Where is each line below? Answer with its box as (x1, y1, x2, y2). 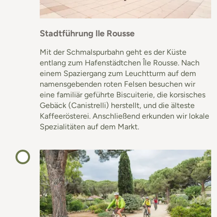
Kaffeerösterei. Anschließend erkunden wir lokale (40, 111, 209, 121)
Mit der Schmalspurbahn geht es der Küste (40, 47, 186, 57)
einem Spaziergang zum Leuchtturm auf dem (40, 68, 196, 78)
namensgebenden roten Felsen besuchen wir (40, 79, 195, 89)
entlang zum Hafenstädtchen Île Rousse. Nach (40, 58, 200, 67)
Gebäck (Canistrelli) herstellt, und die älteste (40, 100, 195, 110)
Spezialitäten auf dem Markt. (40, 122, 139, 131)
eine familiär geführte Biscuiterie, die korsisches (40, 90, 205, 99)
